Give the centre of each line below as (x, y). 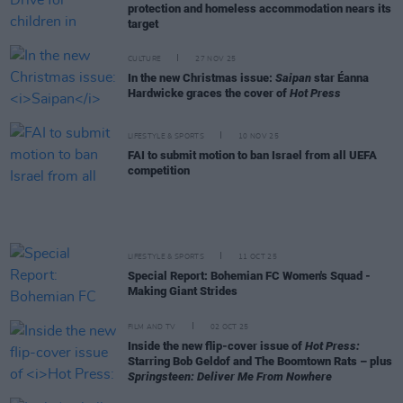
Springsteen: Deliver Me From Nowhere (230, 376)
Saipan (293, 78)
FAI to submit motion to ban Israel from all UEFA (252, 155)
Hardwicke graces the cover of (209, 93)
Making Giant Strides (183, 291)
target (143, 23)
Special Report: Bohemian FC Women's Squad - (249, 276)
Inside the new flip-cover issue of (216, 345)
